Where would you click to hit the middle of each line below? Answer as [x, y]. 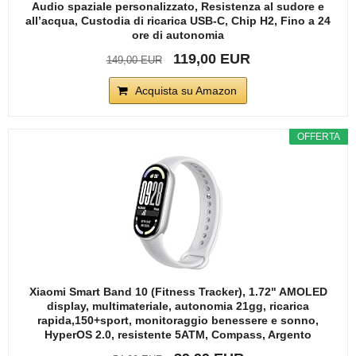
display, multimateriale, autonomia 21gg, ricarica [178, 306]
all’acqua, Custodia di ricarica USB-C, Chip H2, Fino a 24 [178, 20]
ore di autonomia [178, 35]
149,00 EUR [134, 60]
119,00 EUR [211, 58]
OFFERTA [319, 136]
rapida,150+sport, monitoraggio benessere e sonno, [178, 320]
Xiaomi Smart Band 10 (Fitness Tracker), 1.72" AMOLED [178, 291]
